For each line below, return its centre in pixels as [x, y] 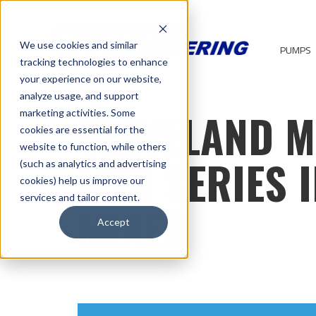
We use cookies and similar [79, 45]
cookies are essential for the [82, 129]
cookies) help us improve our [82, 180]
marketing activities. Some [78, 113]
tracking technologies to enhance [94, 62]
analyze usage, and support [79, 96]
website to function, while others [93, 146]
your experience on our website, [91, 79]
